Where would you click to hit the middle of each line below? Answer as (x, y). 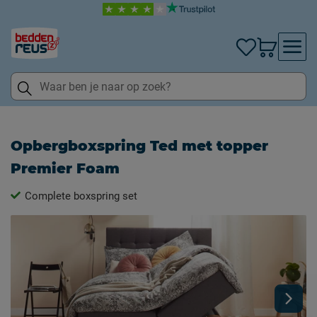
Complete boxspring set (81, 196)
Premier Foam (65, 168)
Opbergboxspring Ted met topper (139, 146)
